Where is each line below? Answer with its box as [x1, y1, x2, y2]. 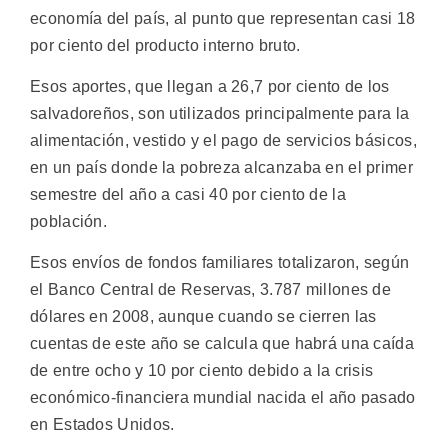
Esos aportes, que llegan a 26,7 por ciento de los [30, 77, 390, 95]
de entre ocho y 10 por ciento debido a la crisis [30, 362, 374, 380]
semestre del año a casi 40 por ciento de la [30, 185, 346, 203]
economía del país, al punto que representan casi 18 [30, 9, 416, 27]
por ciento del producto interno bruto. [30, 36, 301, 54]
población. [30, 212, 107, 230]
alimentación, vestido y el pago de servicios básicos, [30, 131, 417, 149]
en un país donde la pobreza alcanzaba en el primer [30, 158, 413, 176]
